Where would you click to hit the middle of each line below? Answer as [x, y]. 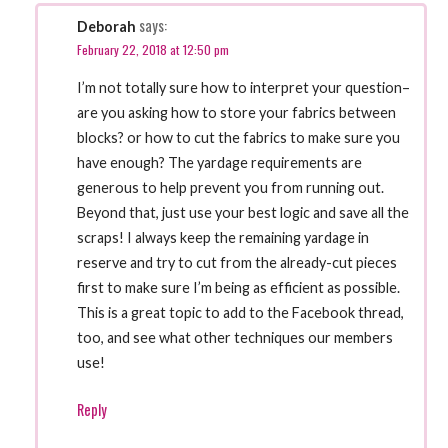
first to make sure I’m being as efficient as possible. [239, 288]
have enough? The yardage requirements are [220, 163]
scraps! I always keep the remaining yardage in [223, 238]
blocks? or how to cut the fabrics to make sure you [239, 138]
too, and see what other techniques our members [235, 338]
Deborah [107, 26]
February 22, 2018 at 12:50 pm [153, 49]
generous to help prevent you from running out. [231, 188]
